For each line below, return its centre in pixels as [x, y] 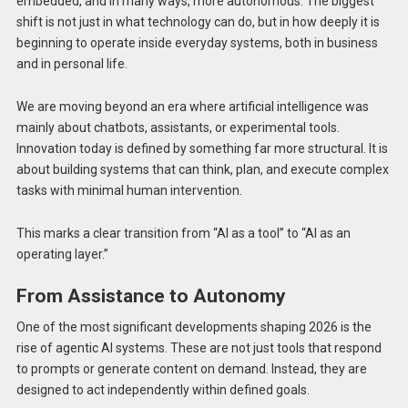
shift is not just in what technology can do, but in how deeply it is [198, 22]
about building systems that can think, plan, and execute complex [202, 169]
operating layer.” [62, 254]
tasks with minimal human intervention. [129, 190]
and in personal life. [71, 64]
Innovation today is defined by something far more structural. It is [202, 148]
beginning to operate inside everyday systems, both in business [197, 43]
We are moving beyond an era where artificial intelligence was [192, 106]
